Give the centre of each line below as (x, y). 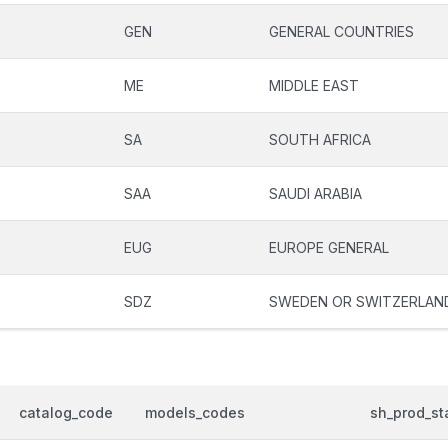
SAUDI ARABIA (315, 193)
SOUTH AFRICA (320, 139)
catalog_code (66, 412)
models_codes (195, 412)
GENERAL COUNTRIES (341, 31)
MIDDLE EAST (314, 85)
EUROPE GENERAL (329, 247)
